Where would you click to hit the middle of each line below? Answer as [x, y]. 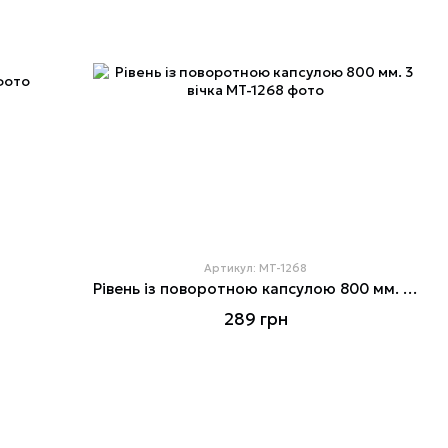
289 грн [255, 319]
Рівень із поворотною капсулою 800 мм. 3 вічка [410, 289]
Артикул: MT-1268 [256, 268]
